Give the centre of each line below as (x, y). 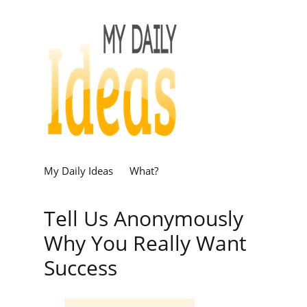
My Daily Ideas (78, 171)
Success (81, 268)
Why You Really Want (145, 243)
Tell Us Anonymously (144, 218)
